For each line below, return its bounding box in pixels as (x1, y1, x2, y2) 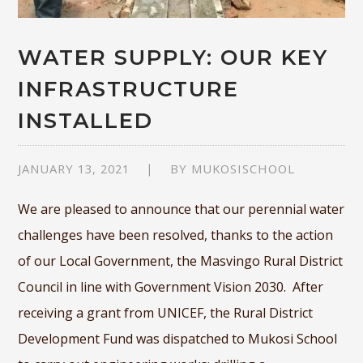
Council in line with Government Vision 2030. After (18, 278, 324, 297)
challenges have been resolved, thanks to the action (18, 226, 334, 245)
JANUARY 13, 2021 (18, 160, 130, 177)
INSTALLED (18, 108, 154, 135)
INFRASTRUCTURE (18, 76, 240, 103)
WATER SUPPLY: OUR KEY (18, 45, 329, 71)
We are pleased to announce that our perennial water (18, 200, 345, 219)
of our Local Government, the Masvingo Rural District (18, 252, 344, 271)
